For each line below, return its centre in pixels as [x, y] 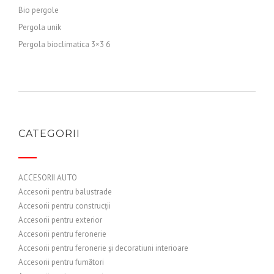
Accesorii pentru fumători [61, 262]
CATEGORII [49, 134]
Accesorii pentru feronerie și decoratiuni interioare [103, 248]
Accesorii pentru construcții [65, 206]
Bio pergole [39, 10]
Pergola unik [40, 27]
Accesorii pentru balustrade [65, 192]
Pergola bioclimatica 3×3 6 [64, 44]
